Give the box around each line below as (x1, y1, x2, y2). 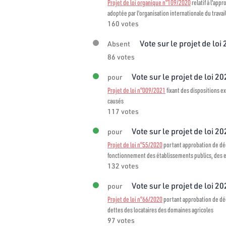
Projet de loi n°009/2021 (107, 85, 165, 95)
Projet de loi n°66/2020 (107, 194, 162, 204)
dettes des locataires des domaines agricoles (107, 205, 213, 214)
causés (107, 96, 124, 105)
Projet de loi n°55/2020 (107, 140, 162, 149)
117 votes (107, 106, 139, 116)
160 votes (107, 19, 139, 28)
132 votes (107, 161, 139, 171)
